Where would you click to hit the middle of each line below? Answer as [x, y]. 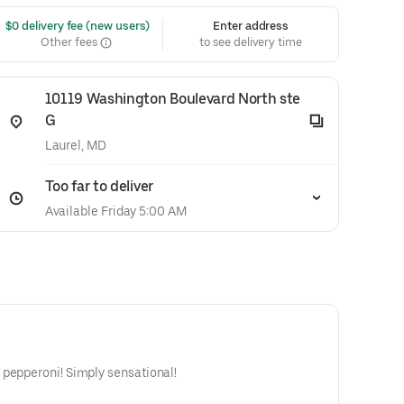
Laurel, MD [75, 145]
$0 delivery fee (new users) [76, 26]
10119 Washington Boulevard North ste [173, 99]
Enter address [251, 26]
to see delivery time [251, 42]
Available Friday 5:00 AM [115, 211]
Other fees [70, 42]
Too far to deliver [99, 186]
